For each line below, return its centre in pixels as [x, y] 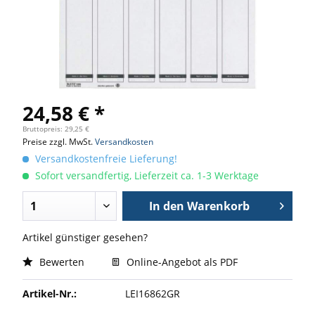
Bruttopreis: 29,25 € [56, 129]
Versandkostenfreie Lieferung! [105, 159]
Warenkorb [218, 206]
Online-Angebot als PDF [181, 262]
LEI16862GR [153, 294]
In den [166, 206]
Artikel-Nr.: [50, 294]
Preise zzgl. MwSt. [59, 142]
